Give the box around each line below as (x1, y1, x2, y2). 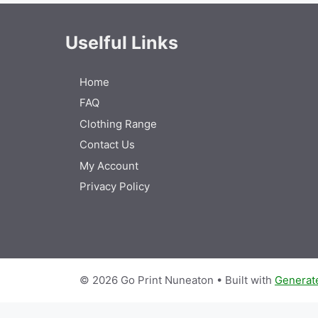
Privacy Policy (79, 180, 150, 193)
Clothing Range (79, 116, 157, 131)
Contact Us (79, 138, 135, 151)
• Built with (214, 273, 275, 287)
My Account (79, 158, 138, 172)
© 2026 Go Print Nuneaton (79, 273, 214, 287)
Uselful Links (65, 31, 178, 53)
